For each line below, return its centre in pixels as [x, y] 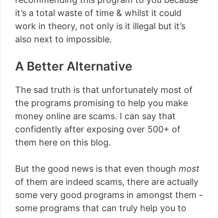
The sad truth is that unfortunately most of [104, 90]
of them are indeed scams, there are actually [107, 182]
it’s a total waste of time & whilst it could [98, 13]
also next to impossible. [64, 39]
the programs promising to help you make [101, 103]
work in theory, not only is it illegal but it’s [100, 26]
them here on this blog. [63, 142]
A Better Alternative [74, 66]
